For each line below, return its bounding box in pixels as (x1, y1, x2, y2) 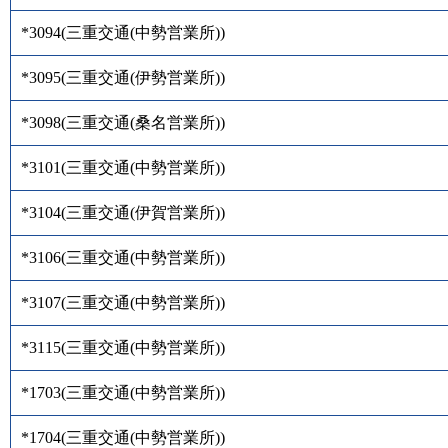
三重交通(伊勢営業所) (66, 68, 220, 86)
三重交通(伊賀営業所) (66, 203, 220, 221)
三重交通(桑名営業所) (66, 113, 220, 131)
